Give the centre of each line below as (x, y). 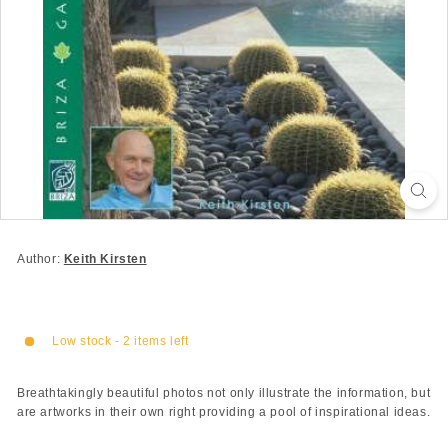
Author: (40, 259)
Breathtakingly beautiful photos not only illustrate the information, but (224, 393)
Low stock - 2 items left (120, 341)
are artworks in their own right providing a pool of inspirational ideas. (224, 412)
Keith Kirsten (105, 259)
